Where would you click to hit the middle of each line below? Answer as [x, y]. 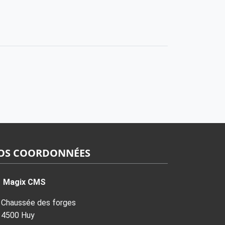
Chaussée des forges [38, 203]
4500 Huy [18, 215]
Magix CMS [24, 182]
